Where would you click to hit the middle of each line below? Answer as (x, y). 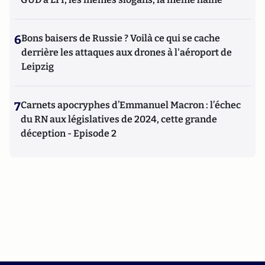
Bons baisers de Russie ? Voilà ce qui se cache (121, 38)
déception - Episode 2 (69, 133)
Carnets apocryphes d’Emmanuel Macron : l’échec (131, 105)
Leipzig (38, 67)
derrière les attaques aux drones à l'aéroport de (127, 52)
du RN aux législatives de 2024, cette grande (119, 119)
